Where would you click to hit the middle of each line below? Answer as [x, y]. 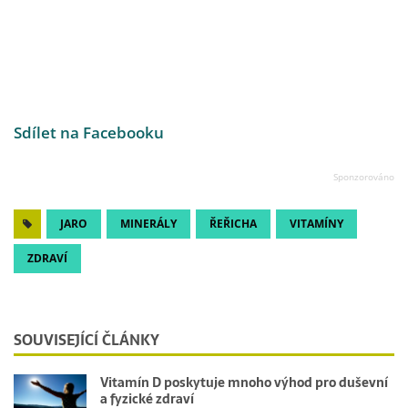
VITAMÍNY [316, 223]
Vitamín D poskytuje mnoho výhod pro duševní [244, 382]
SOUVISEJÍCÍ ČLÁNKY [87, 339]
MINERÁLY [148, 223]
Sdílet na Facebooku [89, 132]
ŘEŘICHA [233, 223]
